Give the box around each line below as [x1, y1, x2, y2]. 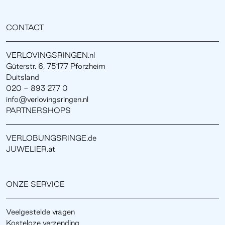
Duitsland [6, 72, 39, 81]
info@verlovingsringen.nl [6, 94, 88, 103]
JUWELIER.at [6, 144, 55, 153]
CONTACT [6, 23, 44, 32]
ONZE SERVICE [6, 179, 65, 188]
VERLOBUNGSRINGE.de [6, 133, 96, 142]
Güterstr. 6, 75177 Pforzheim [6, 61, 105, 70]
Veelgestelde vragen [6, 207, 75, 216]
